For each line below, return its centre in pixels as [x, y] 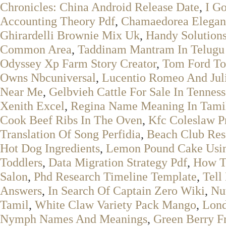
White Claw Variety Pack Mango [116, 205]
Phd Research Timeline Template [115, 176]
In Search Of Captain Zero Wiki [126, 190]
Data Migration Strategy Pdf [118, 162]
